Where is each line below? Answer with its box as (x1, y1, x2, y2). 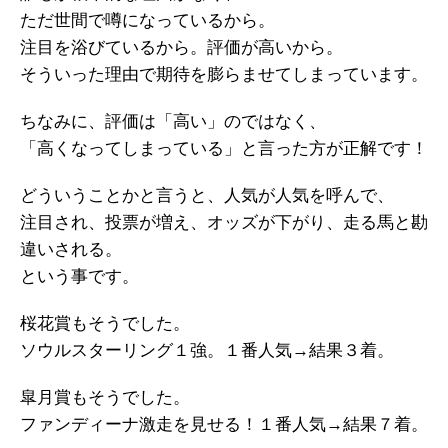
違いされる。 (20, 240, 122, 260)
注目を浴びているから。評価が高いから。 (20, 38, 343, 58)
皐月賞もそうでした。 (20, 388, 190, 408)
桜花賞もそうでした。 (20, 314, 190, 334)
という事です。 (20, 267, 139, 287)
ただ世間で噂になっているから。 (20, 11, 275, 31)
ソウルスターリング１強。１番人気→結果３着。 (20, 341, 394, 361)
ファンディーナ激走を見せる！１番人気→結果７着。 (20, 415, 428, 435)
